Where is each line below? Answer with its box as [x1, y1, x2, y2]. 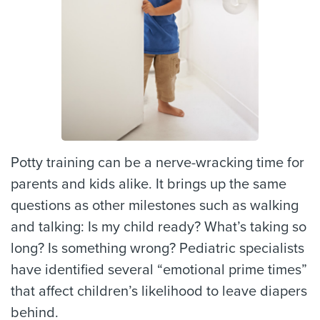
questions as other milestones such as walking [11, 196, 299, 214]
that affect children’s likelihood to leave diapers [11, 282, 307, 300]
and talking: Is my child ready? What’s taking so [11, 218, 306, 236]
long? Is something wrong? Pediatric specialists [11, 239, 304, 257]
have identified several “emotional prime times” [11, 261, 307, 279]
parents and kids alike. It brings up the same [11, 175, 286, 193]
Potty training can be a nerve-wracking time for [11, 154, 304, 171]
